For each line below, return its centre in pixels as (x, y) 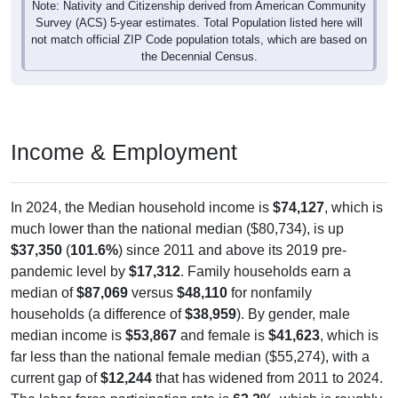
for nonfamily (270, 268)
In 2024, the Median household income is (142, 183)
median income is (68, 311)
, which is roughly (327, 375)
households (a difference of (98, 290)
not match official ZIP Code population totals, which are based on (199, 15)
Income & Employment (124, 127)
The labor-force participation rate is (122, 375)
